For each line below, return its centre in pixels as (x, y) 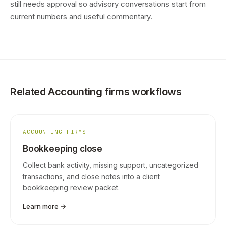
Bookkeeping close (63, 149)
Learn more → (44, 206)
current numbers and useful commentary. (81, 16)
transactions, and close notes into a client (91, 176)
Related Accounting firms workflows (96, 92)
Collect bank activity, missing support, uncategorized (110, 165)
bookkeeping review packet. (71, 187)
